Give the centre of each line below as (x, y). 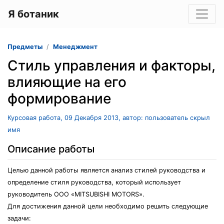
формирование (59, 98)
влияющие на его (67, 82)
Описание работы (51, 149)
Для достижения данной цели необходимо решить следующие (108, 206)
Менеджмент (75, 47)
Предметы (25, 47)
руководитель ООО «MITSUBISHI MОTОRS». (76, 194)
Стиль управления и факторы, (111, 65)
